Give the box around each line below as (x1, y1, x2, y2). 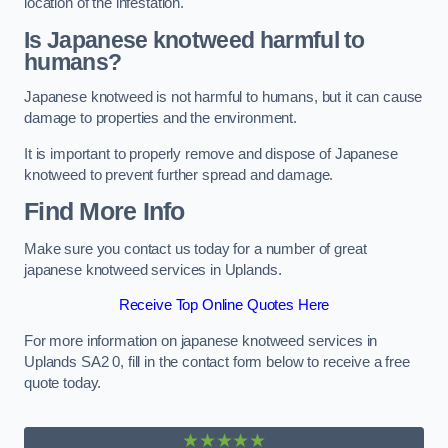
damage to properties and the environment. (24, 110, 301, 127)
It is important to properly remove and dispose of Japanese (24, 145, 398, 162)
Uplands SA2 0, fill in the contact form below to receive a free (24, 353, 410, 370)
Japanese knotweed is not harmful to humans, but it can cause (24, 89, 423, 106)
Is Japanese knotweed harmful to (24, 26, 365, 53)
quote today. (24, 374, 102, 391)
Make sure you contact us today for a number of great (24, 240, 367, 257)
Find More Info (24, 198, 185, 226)
